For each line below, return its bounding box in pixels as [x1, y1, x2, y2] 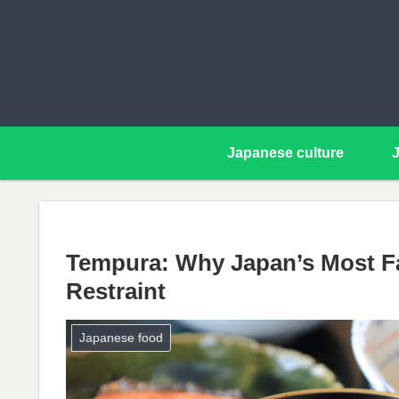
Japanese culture [226, 144, 344, 160]
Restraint [66, 277, 166, 305]
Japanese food [78, 330, 163, 346]
